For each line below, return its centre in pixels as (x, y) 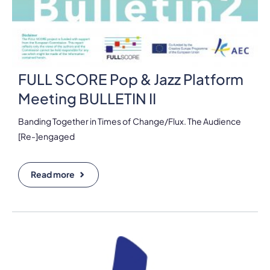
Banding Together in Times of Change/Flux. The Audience (130, 121)
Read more (53, 174)
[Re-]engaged (46, 136)
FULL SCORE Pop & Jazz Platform (131, 79)
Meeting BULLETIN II (87, 98)
